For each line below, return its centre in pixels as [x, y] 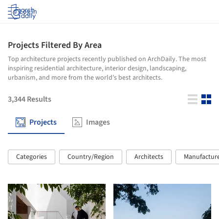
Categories [32, 157]
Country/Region [91, 157]
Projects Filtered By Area [55, 45]
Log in [28, 12]
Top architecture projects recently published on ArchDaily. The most [107, 59]
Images [98, 122]
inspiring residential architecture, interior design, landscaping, [97, 68]
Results [39, 99]
